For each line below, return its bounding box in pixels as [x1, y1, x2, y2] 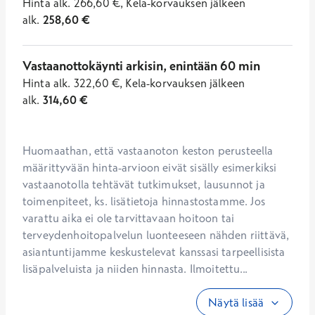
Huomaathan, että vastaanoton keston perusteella [22, 143, 274, 158]
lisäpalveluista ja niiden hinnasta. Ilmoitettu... [22, 262, 247, 276]
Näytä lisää [208, 295, 264, 310]
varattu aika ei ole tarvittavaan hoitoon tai [22, 211, 235, 226]
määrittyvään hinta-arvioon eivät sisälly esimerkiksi [22, 160, 277, 175]
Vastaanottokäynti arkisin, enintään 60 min [22, 58, 260, 75]
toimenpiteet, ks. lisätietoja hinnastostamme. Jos [22, 194, 265, 209]
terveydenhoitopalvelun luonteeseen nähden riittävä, [22, 228, 290, 243]
